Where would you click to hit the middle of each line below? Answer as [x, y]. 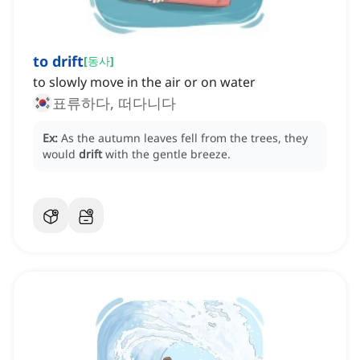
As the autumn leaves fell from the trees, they [184, 138]
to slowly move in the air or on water [144, 82]
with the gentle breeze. [168, 154]
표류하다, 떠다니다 [114, 103]
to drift [58, 61]
